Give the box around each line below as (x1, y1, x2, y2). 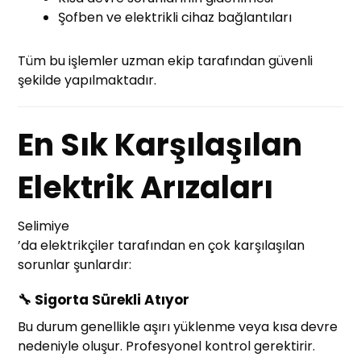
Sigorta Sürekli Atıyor (35, 289, 190, 309)
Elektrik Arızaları (18, 165, 274, 209)
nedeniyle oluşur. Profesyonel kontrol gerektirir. (18, 336, 316, 355)
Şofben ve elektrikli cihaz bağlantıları (58, 7, 293, 27)
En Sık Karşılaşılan (18, 122, 303, 166)
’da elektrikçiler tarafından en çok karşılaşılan (18, 235, 305, 255)
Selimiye (18, 216, 70, 235)
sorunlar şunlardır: (18, 255, 132, 274)
